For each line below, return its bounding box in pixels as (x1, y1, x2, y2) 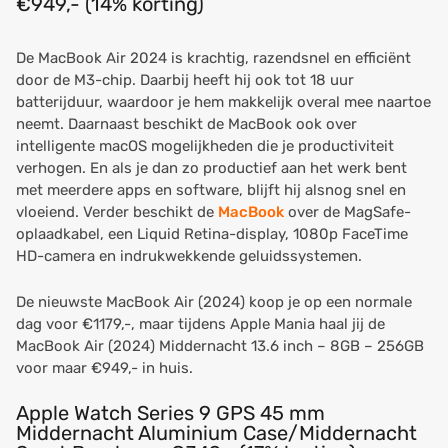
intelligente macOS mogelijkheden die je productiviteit (16, 137, 394, 155)
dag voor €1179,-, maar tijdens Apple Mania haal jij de (16, 315, 385, 333)
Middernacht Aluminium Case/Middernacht (16, 421, 417, 445)
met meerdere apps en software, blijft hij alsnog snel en (16, 181, 406, 199)
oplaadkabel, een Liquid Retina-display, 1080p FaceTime (16, 225, 408, 243)
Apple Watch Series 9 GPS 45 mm (16, 401, 325, 425)
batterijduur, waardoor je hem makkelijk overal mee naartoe (16, 93, 431, 111)
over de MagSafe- (284, 203, 411, 221)
